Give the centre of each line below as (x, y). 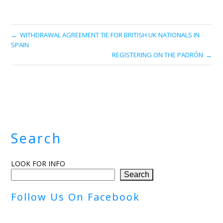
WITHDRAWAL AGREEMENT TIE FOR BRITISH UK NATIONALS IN (110, 35)
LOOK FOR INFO (38, 163)
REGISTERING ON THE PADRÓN (157, 55)
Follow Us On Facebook (76, 197)
